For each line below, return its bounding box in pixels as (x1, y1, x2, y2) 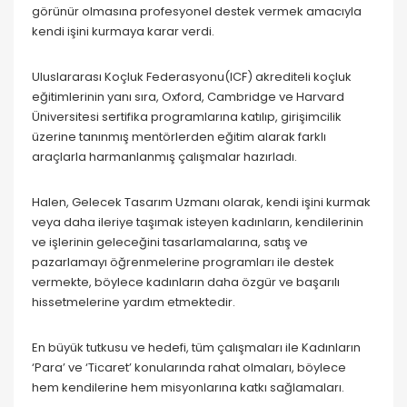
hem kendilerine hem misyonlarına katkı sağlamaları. (32, 378, 344, 396)
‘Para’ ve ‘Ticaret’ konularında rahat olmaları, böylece (32, 358, 346, 376)
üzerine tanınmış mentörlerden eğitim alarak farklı (32, 127, 326, 145)
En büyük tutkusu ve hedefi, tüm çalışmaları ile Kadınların (32, 338, 361, 356)
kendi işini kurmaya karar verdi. (32, 22, 214, 40)
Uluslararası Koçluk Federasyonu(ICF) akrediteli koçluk (32, 67, 352, 85)
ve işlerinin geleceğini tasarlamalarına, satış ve (32, 233, 308, 251)
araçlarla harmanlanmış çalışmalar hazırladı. (32, 147, 297, 165)
